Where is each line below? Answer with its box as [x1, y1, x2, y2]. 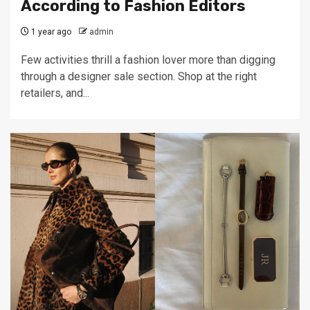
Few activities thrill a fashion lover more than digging [21, 53, 275, 66]
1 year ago [29, 27, 71, 37]
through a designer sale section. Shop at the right [21, 70, 257, 83]
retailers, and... [21, 86, 89, 100]
